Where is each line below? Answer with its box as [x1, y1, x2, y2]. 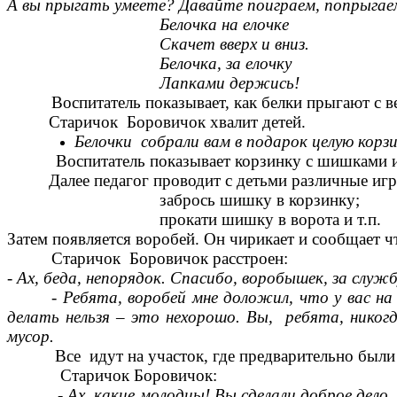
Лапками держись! [49, 74, 300, 93]
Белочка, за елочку [49, 54, 292, 74]
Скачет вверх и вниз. [49, 35, 310, 54]
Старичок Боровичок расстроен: [7, 249, 288, 269]
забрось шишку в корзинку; [49, 191, 361, 210]
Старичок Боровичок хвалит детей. [49, 113, 307, 132]
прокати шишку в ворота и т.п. [49, 210, 382, 230]
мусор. [7, 327, 54, 346]
